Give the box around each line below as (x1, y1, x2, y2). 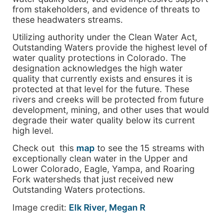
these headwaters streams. (12, 14, 123, 25)
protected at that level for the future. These (12, 83, 189, 94)
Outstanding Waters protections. (12, 184, 145, 195)
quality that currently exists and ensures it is (12, 73, 192, 84)
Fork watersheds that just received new (12, 174, 173, 185)
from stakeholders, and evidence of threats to (12, 3, 200, 14)
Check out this (12, 143, 76, 154)
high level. (12, 125, 54, 136)
